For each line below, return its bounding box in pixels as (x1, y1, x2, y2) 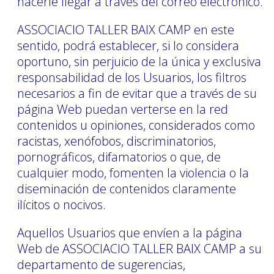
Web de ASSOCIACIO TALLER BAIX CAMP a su (17, 240, 262, 257)
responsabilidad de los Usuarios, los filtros (17, 68, 246, 86)
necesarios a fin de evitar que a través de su (17, 84, 257, 102)
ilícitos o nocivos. (17, 196, 106, 213)
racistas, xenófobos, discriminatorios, (17, 132, 216, 149)
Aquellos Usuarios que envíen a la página (17, 224, 242, 241)
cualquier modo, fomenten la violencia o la (17, 164, 249, 181)
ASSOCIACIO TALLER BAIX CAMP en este (17, 21, 234, 38)
